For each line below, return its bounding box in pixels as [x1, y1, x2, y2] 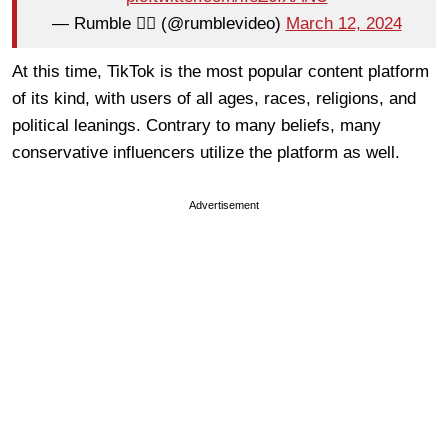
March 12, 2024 [285, 14, 402, 34]
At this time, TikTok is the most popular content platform [12, 61, 429, 81]
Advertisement [189, 198, 259, 211]
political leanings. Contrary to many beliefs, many [12, 115, 381, 135]
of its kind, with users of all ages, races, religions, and [12, 88, 416, 108]
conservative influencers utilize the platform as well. [12, 142, 405, 162]
